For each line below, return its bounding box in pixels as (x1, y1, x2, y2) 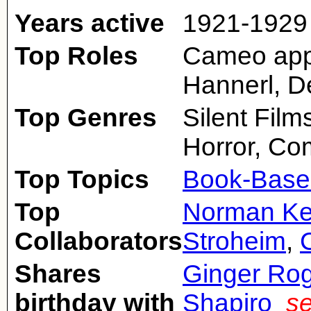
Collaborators (15, 227, 183, 255)
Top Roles (15, 42, 138, 70)
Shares (15, 260, 101, 288)
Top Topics (15, 165, 149, 194)
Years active (15, 9, 165, 37)
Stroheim (183, 227, 286, 255)
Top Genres (15, 103, 157, 132)
